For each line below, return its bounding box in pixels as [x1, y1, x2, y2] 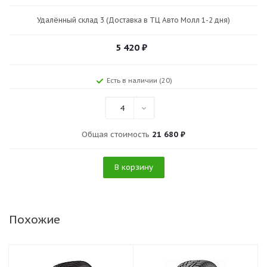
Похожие [9, 212, 60, 226]
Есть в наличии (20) [107, 76, 172, 85]
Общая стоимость [82, 129, 152, 139]
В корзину [114, 162, 153, 172]
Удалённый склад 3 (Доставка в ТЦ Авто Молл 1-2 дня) [37, 15, 230, 24]
